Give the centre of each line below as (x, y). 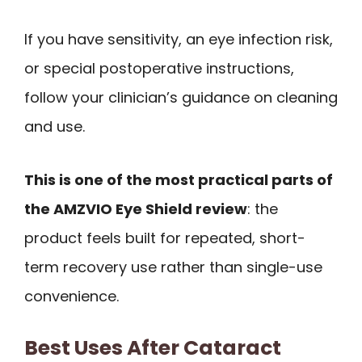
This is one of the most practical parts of (179, 180)
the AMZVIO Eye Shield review (136, 209)
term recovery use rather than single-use (173, 267)
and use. (55, 126)
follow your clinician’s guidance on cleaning (181, 97)
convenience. (72, 297)
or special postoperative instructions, (159, 68)
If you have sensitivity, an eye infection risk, (179, 39)
